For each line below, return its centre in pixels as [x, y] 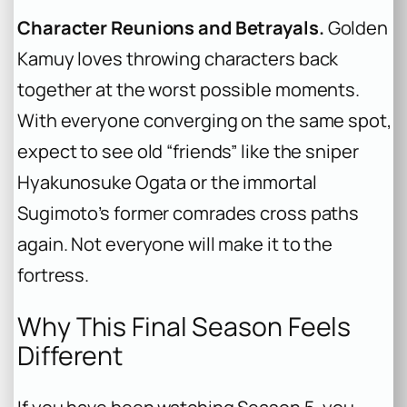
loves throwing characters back [206, 59]
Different [70, 355]
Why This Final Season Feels [184, 326]
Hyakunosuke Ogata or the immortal [167, 183]
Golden [358, 28]
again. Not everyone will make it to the [175, 244]
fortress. [54, 275]
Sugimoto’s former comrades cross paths [189, 213]
